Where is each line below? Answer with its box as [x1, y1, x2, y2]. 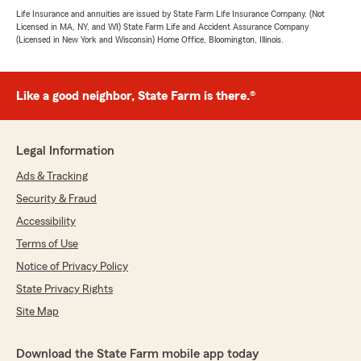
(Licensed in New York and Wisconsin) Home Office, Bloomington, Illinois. [16, 35, 284, 44]
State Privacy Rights [16, 284, 113, 295]
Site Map [16, 306, 59, 317]
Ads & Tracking [16, 171, 88, 182]
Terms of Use [16, 239, 78, 250]
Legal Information [16, 144, 114, 157]
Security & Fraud [16, 193, 97, 205]
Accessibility [16, 216, 76, 227]
